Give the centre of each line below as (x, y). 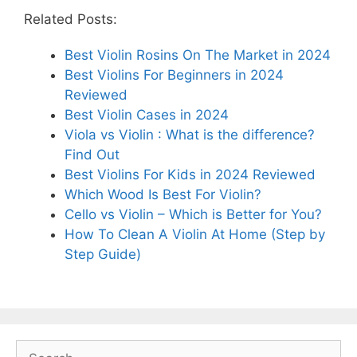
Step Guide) (103, 254)
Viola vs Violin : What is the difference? (190, 134)
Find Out (92, 154)
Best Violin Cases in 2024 (147, 114)
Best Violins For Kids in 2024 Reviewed (190, 174)
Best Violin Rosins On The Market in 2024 (198, 55)
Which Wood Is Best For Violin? (163, 194)
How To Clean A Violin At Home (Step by (195, 234)
